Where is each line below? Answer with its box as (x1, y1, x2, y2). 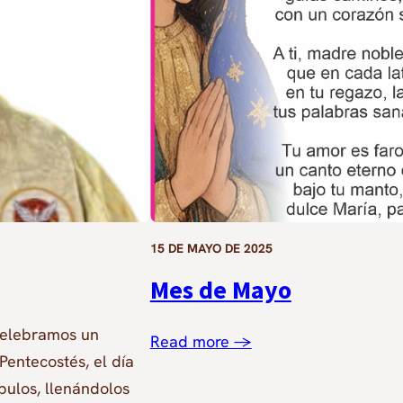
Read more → (149, 330, 252, 352)
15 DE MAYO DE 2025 (149, 239, 273, 256)
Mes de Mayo (149, 273, 291, 306)
